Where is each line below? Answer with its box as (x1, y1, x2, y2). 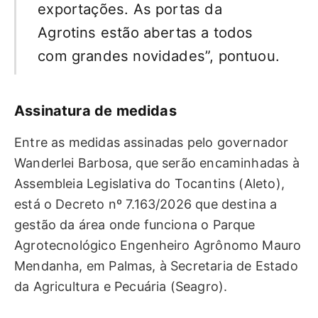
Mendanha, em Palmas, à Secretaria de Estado (14, 258, 298, 273)
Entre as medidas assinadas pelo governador (14, 134, 289, 150)
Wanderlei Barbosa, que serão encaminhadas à (14, 155, 300, 170)
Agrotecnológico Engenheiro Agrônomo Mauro (14, 237, 302, 253)
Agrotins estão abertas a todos (38, 23, 253, 41)
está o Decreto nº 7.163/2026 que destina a (14, 196, 278, 212)
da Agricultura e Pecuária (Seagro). (14, 278, 228, 294)
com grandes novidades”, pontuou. (38, 46, 280, 65)
